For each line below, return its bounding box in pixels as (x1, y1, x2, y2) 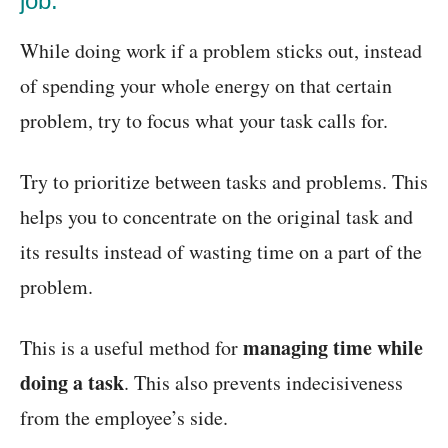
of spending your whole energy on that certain (20, 72, 392, 100)
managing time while (243, 333, 423, 363)
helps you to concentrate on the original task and (20, 203, 413, 231)
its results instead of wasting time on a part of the (20, 238, 422, 266)
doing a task (20, 368, 124, 398)
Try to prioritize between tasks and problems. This (20, 168, 428, 196)
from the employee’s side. (20, 404, 228, 432)
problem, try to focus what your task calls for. (20, 107, 388, 135)
